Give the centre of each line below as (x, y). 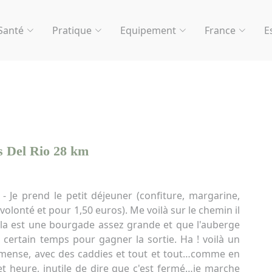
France (220, 30)
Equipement (148, 30)
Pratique (72, 30)
